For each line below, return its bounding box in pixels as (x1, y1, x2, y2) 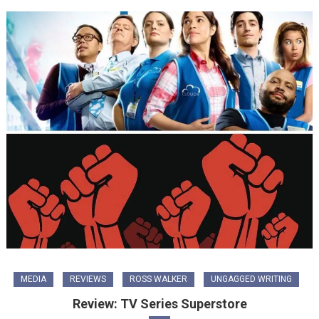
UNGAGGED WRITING (210, 274, 292, 285)
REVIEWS (69, 274, 106, 285)
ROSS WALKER (129, 274, 187, 285)
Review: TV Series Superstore (72, 296, 247, 312)
